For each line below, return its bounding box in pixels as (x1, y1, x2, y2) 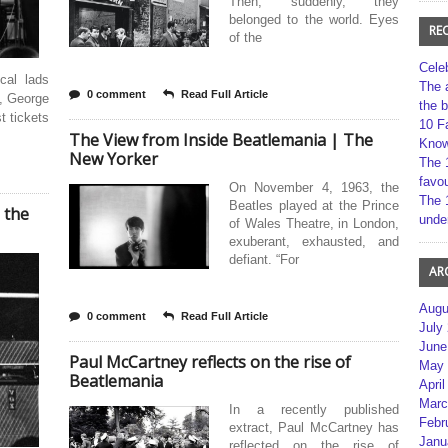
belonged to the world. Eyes (229, 12, 399, 27)
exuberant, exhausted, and (229, 234, 399, 249)
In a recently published (229, 402, 399, 417)
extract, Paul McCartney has (229, 420, 399, 435)
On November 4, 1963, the (229, 180, 399, 195)
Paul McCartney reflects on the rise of (69, 351, 351, 373)
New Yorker (69, 148, 158, 170)
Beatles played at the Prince (229, 198, 399, 213)
